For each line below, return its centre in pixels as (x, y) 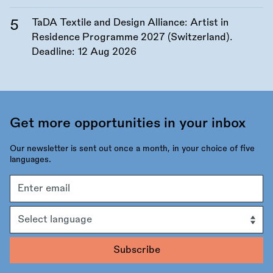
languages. (30, 160)
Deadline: (55, 52)
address (28, 192)
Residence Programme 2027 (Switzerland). (132, 37)
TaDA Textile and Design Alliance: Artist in (130, 23)
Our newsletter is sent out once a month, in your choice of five (132, 149)
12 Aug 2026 (107, 52)
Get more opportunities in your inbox (128, 123)
